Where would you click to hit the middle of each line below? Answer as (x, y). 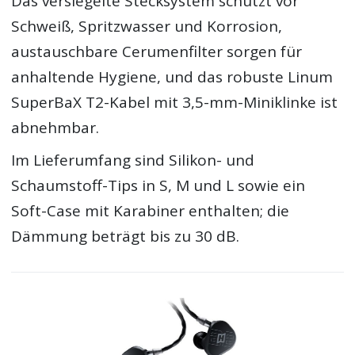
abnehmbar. (55, 127)
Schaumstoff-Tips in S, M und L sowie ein (158, 186)
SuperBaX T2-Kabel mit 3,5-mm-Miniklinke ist (175, 102)
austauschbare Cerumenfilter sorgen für (157, 51)
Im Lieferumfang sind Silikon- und (133, 160)
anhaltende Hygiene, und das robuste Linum (172, 76)
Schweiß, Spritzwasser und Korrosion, (147, 26)
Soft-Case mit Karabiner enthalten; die (151, 211)
